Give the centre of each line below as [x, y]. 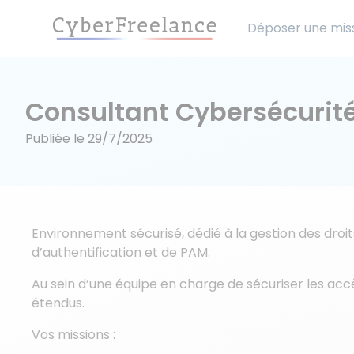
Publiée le [56, 139]
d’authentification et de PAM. [121, 252]
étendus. [58, 303]
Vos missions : [73, 335]
